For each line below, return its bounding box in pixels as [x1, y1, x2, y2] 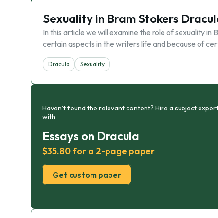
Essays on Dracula [42, 128, 139, 143]
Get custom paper [53, 170, 121, 180]
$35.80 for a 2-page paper [42, 145, 155, 157]
